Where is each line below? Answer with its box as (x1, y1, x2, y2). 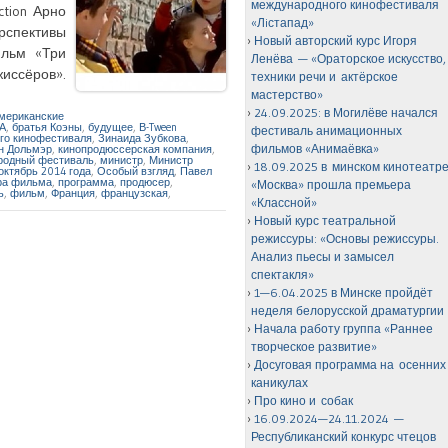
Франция (51, 185, 95, 200)
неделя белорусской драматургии (251, 303, 445, 318)
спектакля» (251, 267, 315, 282)
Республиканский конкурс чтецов (251, 429, 437, 444)
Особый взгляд (97, 163, 174, 178)
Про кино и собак (254, 393, 354, 408)
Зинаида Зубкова (98, 130, 186, 145)
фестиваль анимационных (251, 123, 403, 138)
